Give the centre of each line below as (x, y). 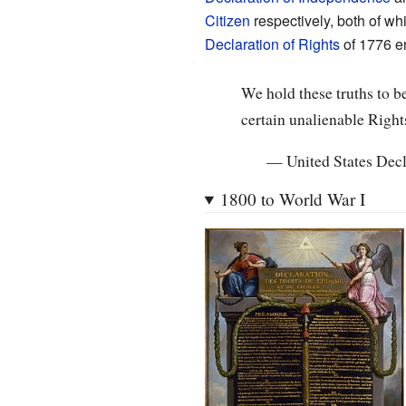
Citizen (227, 20)
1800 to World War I (292, 198)
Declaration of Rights (272, 43)
